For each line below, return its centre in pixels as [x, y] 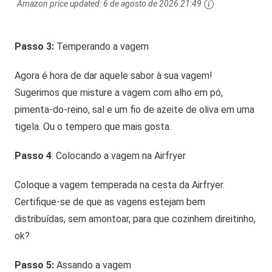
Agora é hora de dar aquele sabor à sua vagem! [114, 75]
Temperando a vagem [101, 46]
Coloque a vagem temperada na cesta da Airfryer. [120, 185]
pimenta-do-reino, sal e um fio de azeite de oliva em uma [134, 109]
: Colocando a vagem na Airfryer [119, 155]
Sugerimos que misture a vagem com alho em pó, [119, 92]
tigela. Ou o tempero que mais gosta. [93, 126]
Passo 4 [33, 155]
